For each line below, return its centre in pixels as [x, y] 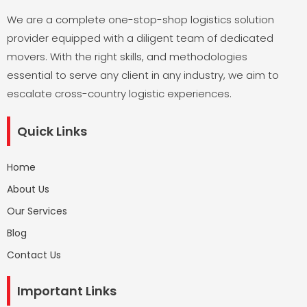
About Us [28, 189]
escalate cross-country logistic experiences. [119, 93]
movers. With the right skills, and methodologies [127, 56]
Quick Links [52, 131]
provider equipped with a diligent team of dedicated [140, 38]
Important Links [67, 291]
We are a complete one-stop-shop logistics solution [140, 19]
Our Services [37, 211]
